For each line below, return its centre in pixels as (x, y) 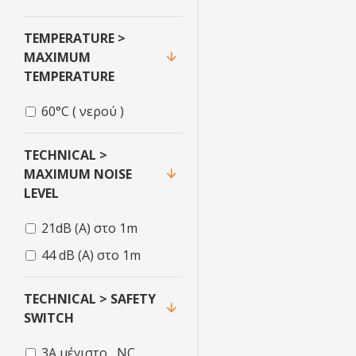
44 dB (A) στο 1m (91, 255)
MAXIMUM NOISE (78, 174)
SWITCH (49, 318)
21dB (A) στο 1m (89, 228)
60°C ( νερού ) (83, 111)
